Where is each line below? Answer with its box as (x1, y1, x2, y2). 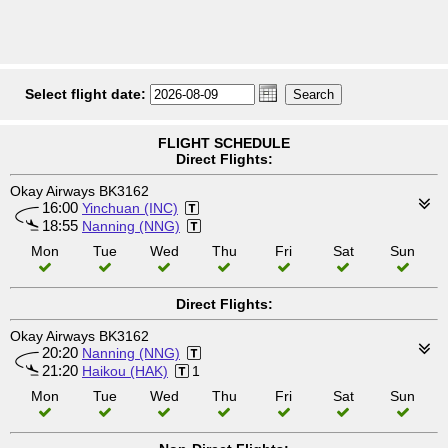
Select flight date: (25, 86, 146, 102)
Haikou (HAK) (82, 363, 168, 379)
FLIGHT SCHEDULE (158, 135, 290, 151)
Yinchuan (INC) (82, 200, 178, 216)
